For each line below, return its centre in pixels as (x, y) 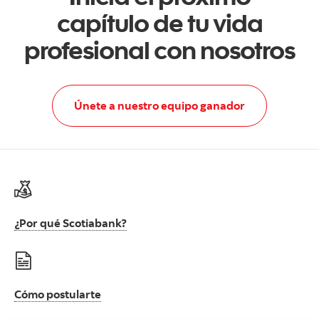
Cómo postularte (58, 294)
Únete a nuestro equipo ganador (159, 106)
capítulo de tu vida (159, 22)
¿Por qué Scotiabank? (70, 223)
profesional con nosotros (159, 49)
